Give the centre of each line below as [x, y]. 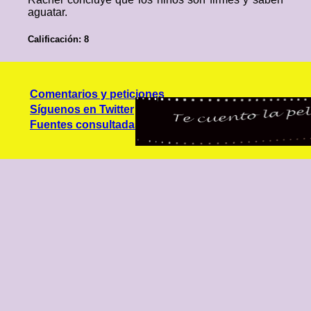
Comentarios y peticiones [97, 94]
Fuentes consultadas [85, 125]
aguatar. [48, 12]
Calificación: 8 [58, 40]
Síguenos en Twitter [82, 110]
